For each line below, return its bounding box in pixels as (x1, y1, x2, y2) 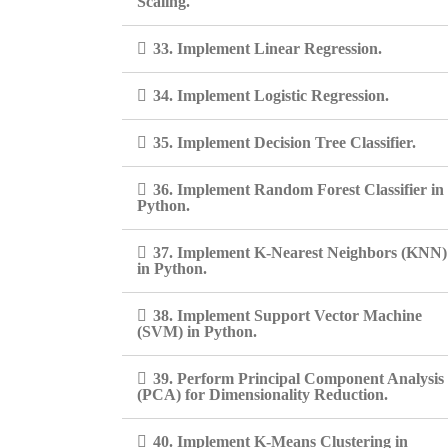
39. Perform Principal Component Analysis (153, 370, 444, 387)
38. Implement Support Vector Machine (153, 307, 422, 324)
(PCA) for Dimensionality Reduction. (137, 386, 388, 403)
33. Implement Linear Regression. (153, 40, 382, 57)
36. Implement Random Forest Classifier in (153, 181, 444, 198)
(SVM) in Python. (137, 323, 257, 340)
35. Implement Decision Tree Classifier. (153, 134, 416, 151)
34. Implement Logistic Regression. (153, 87, 389, 104)
